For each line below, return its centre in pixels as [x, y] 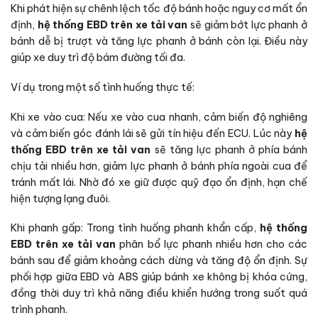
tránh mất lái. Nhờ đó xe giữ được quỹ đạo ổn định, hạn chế [159, 182]
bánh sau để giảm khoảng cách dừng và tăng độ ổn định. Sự [159, 261]
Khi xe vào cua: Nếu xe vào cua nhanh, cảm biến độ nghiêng [159, 117]
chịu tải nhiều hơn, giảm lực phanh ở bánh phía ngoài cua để [159, 166]
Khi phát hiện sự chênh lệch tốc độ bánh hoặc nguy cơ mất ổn [159, 9]
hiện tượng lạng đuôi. [60, 198]
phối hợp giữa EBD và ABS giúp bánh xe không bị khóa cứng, [159, 277]
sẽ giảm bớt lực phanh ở [248, 25]
